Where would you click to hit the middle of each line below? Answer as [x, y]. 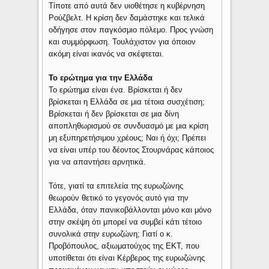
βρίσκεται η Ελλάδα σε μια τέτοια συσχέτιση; [127, 102]
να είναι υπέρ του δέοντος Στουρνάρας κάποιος [131, 150]
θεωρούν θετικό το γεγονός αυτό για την [119, 198]
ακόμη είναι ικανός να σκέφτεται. [107, 54]
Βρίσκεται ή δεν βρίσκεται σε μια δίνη [114, 114]
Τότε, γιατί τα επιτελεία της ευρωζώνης [116, 186]
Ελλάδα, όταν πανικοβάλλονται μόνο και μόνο [130, 210]
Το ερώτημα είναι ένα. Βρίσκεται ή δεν [116, 90]
